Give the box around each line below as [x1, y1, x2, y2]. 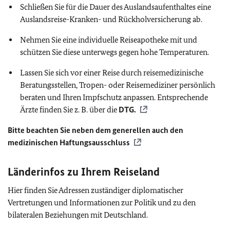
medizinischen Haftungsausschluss [8, 138, 130, 147]
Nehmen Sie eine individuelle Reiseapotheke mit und [20, 35, 197, 45]
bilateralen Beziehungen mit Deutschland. [8, 210, 148, 220]
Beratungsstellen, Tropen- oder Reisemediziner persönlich [20, 80, 215, 90]
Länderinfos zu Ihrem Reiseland [8, 165, 160, 179]
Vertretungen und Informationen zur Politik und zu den [8, 198, 196, 207]
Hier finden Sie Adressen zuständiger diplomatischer [8, 185, 183, 195]
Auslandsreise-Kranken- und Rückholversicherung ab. [20, 14, 202, 24]
